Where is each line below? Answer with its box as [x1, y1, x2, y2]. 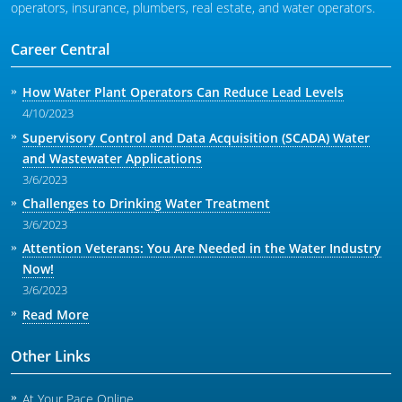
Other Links [11, 345, 91, 366]
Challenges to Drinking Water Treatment [22, 194, 270, 212]
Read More [22, 305, 89, 323]
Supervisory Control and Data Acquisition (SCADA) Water [22, 128, 370, 146]
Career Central [11, 39, 109, 60]
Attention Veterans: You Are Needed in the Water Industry [22, 240, 381, 258]
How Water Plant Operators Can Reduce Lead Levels [22, 83, 344, 101]
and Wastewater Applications [22, 149, 202, 167]
